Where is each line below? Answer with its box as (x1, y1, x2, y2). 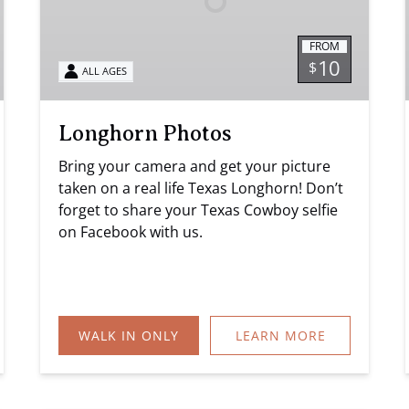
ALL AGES (82, 64, 128, 79)
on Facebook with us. (58, 221, 203, 242)
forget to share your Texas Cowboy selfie (58, 199, 338, 220)
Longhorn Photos (58, 121, 232, 145)
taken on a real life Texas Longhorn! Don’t (58, 177, 343, 198)
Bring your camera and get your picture (58, 155, 330, 176)
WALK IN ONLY (78, 326, 179, 344)
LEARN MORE (235, 326, 326, 344)
